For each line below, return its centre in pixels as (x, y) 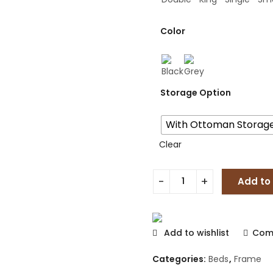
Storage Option (195, 92)
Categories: (180, 259)
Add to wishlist (196, 232)
